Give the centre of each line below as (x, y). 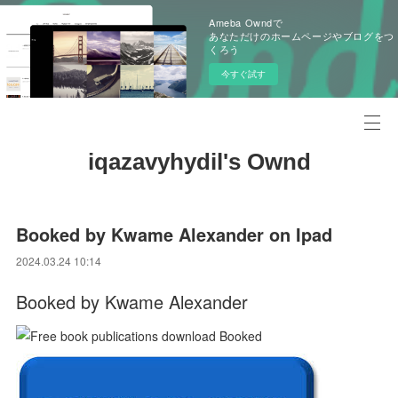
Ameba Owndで (246, 22)
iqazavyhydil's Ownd (199, 162)
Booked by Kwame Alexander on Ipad (175, 234)
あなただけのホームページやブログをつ (302, 36)
